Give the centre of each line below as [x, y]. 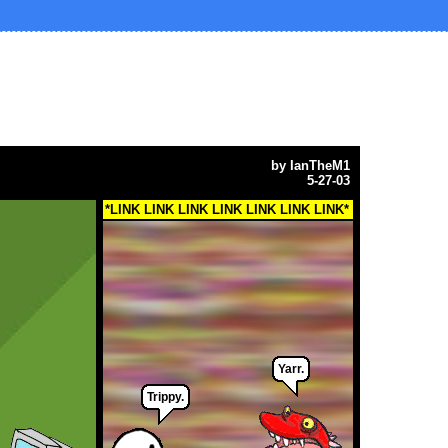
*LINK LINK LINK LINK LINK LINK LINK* [227, 210]
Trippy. [165, 397]
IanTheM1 [320, 166]
